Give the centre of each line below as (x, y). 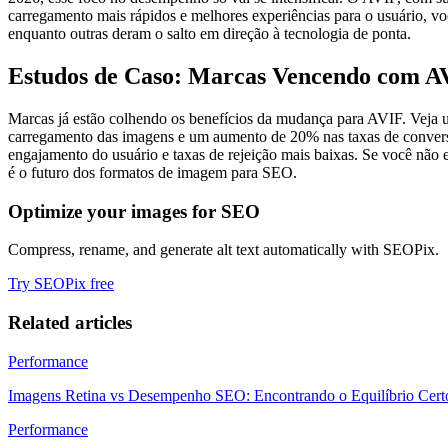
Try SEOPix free (61, 284)
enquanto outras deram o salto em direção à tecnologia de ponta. (209, 34)
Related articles (70, 323)
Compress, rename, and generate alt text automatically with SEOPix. (223, 250)
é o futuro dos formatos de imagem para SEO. (152, 172)
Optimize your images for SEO (134, 211)
